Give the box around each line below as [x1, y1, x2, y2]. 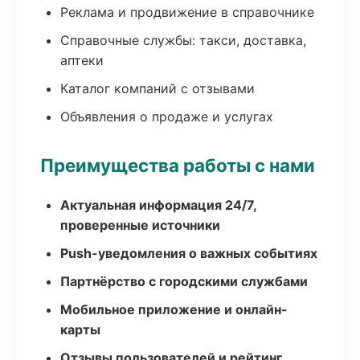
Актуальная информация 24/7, [60, 197, 256, 213]
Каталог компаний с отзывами [60, 80, 255, 96]
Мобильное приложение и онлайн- [60, 301, 288, 317]
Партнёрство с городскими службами [60, 273, 308, 289]
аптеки [60, 52, 104, 68]
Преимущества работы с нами [40, 154, 315, 176]
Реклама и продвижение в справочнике [60, 4, 314, 20]
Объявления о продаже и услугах [60, 108, 273, 125]
